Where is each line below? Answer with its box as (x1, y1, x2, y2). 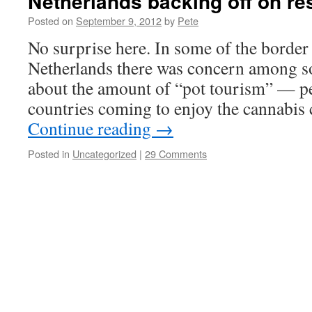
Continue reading (28, 116, 155, 140)
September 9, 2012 (76, 13, 162, 28)
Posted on (28, 13, 73, 28)
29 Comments (145, 146, 207, 161)
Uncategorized (72, 146, 136, 161)
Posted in (28, 146, 70, 161)
